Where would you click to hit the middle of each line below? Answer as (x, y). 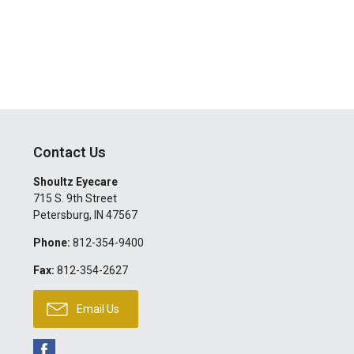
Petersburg (61, 215)
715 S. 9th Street (75, 198)
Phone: (51, 243)
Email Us (96, 309)
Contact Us (69, 152)
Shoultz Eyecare (75, 182)
